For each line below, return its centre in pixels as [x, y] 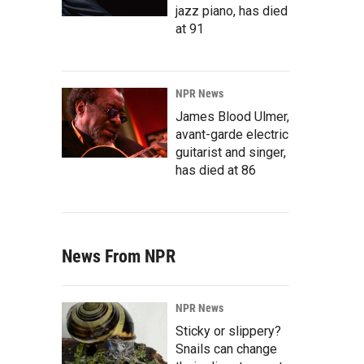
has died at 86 [216, 170]
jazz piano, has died [232, 11]
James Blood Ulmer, [232, 116]
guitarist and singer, [231, 152]
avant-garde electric [232, 134]
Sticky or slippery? [228, 331]
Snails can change [226, 349]
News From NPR [119, 256]
